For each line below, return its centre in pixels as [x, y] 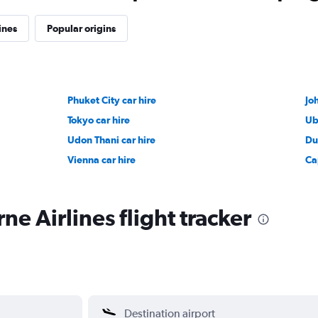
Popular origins [81, 28]
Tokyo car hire [99, 120]
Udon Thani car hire [112, 139]
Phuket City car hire [112, 100]
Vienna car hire [102, 159]
